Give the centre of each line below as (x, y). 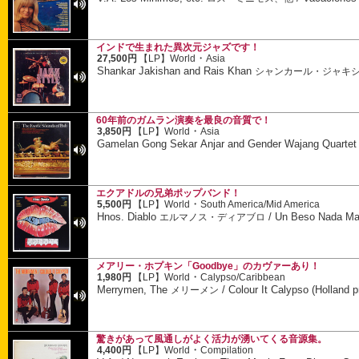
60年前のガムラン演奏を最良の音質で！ (184, 120)
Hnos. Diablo (129, 216)
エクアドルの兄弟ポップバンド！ (168, 193)
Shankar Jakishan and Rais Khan (176, 71)
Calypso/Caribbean (243, 278)
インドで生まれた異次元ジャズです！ (178, 47)
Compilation (227, 351)
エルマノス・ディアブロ (213, 217)
